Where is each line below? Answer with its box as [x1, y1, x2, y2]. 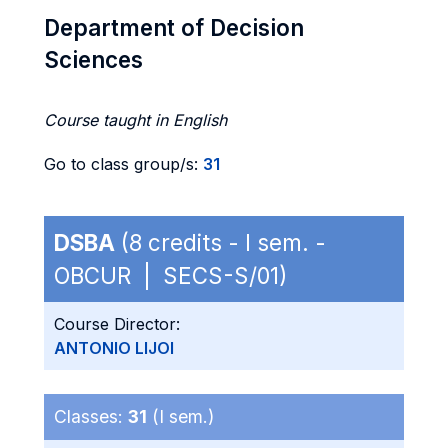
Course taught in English [44, 110, 227, 130]
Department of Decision [44, 14, 304, 41]
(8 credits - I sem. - [115, 229, 326, 256]
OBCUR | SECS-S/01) [54, 262, 287, 289]
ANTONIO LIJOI [54, 338, 174, 358]
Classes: [54, 406, 128, 427]
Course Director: [54, 314, 180, 334]
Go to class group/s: [44, 154, 203, 174]
